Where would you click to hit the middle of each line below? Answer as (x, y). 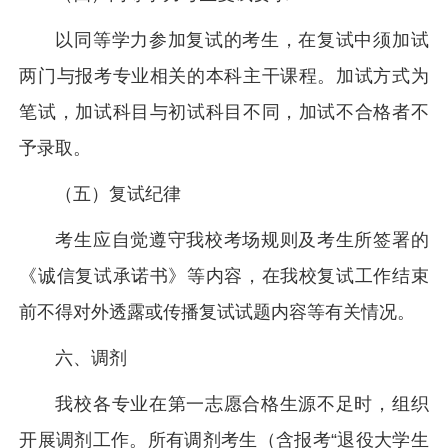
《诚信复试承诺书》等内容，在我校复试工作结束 (224, 276)
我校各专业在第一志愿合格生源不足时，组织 (242, 404)
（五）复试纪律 (118, 194)
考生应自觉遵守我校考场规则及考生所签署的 (242, 240)
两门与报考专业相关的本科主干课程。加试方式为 (224, 76)
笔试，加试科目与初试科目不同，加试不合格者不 (224, 112)
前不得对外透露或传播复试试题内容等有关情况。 (217, 312)
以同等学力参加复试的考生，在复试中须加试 (242, 40)
